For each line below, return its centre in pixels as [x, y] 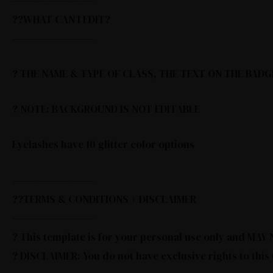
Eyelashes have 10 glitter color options [103, 145]
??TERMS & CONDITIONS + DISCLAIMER [104, 199]
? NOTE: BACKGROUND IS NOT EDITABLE [106, 109]
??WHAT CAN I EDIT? [61, 19]
